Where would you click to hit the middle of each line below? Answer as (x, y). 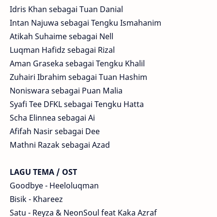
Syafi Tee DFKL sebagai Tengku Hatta (77, 104)
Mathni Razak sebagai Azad (60, 145)
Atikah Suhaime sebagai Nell (62, 36)
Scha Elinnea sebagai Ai (52, 117)
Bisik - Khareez (36, 199)
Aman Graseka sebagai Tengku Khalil (77, 63)
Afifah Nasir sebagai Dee (55, 131)
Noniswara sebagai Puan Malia (66, 90)
